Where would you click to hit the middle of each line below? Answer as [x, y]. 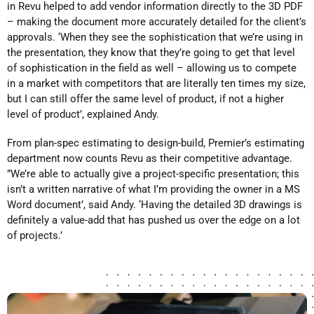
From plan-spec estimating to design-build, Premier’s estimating [156, 143]
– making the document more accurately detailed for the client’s [157, 21]
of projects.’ [35, 235]
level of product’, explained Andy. [83, 114]
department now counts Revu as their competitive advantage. [150, 158]
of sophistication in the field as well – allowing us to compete [152, 68]
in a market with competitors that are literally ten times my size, [156, 83]
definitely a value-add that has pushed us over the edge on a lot [153, 220]
